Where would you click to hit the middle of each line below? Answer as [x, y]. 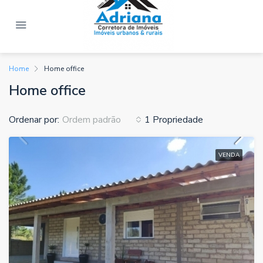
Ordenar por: [34, 119]
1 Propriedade [174, 119]
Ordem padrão [92, 120]
